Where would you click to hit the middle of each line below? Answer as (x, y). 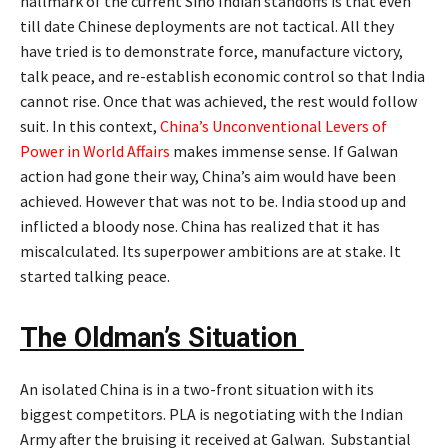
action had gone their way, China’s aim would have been (208, 176)
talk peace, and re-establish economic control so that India (222, 76)
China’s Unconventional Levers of (273, 126)
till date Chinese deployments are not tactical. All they (207, 26)
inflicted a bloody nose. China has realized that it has (200, 226)
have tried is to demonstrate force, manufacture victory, (211, 51)
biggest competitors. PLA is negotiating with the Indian (211, 414)
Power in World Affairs (95, 151)
